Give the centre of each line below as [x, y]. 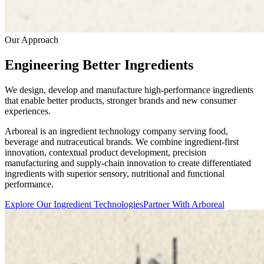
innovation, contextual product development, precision [105, 152]
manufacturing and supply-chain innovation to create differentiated [128, 163]
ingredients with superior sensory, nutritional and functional [115, 173]
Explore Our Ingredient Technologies [74, 204]
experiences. [28, 111]
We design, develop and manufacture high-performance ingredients [129, 90]
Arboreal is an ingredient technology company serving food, [116, 131]
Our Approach [32, 39]
